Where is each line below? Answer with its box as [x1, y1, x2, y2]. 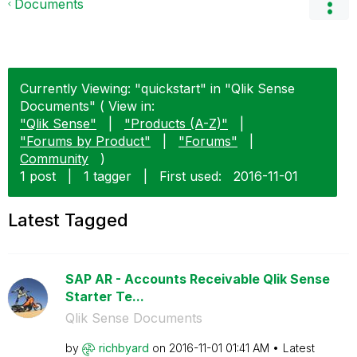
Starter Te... [65, 288, 144, 304]
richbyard [98, 341, 149, 355]
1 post [20, 168, 56, 184]
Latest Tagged [8, 210, 128, 230]
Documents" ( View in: [20, 98, 155, 114]
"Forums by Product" [20, 133, 151, 149]
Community [20, 151, 88, 167]
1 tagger [84, 168, 131, 184]
